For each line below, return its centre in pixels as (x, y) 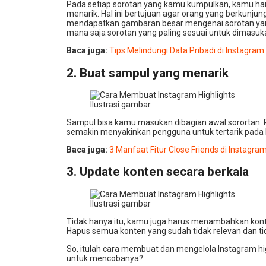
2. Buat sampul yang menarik (148, 73)
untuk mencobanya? (105, 258)
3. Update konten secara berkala (158, 172)
